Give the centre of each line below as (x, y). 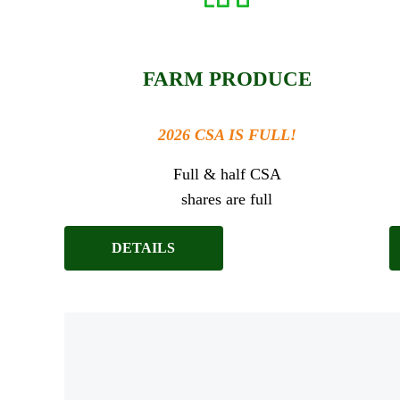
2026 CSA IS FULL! (227, 134)
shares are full (227, 199)
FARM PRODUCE (227, 79)
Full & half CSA (227, 174)
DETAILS (144, 248)
